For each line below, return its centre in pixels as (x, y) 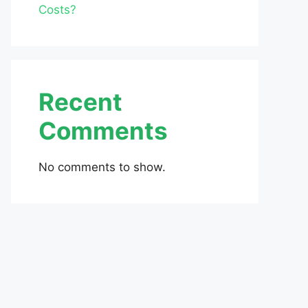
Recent (80, 102)
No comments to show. (102, 167)
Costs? (57, 10)
